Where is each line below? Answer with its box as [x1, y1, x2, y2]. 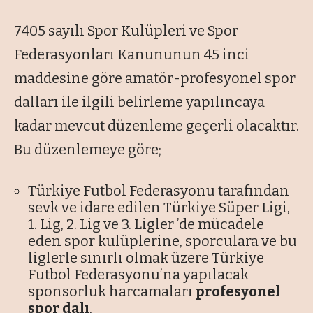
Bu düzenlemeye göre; [14, 141, 161, 159]
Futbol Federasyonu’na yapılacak [28, 266, 249, 284]
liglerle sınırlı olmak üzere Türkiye [28, 249, 264, 267]
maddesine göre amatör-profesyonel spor [14, 70, 296, 87]
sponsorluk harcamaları [28, 283, 196, 300]
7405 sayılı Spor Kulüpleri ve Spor [14, 22, 238, 40]
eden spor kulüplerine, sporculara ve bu [28, 233, 297, 250]
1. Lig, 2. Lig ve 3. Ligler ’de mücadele [28, 216, 264, 233]
